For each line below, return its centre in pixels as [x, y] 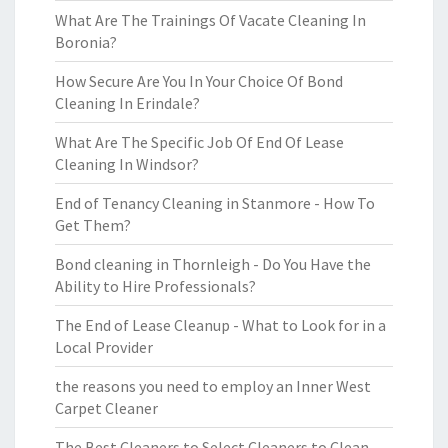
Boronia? [86, 42]
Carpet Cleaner [106, 408]
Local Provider [104, 347]
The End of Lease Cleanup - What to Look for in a [220, 325]
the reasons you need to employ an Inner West [213, 386]
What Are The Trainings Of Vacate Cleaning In [210, 20]
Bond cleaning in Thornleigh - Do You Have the [213, 264]
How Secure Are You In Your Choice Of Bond [199, 81]
